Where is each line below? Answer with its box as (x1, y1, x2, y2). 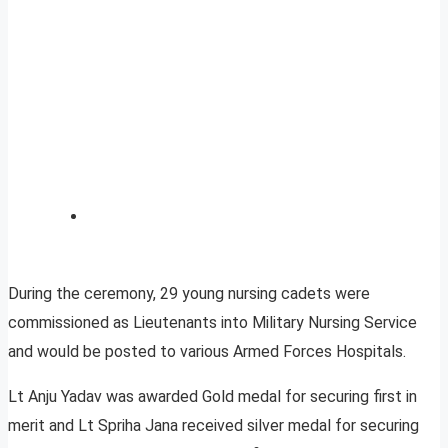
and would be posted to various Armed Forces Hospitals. (8, 342, 406, 362)
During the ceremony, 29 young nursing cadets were (8, 284, 370, 304)
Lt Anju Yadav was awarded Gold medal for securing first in (8, 387, 417, 407)
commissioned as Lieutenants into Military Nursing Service (8, 313, 417, 333)
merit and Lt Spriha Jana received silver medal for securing (8, 416, 419, 436)
